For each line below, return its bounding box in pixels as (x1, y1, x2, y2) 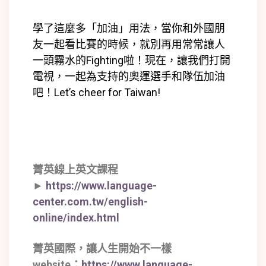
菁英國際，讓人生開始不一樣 (33, 242, 172, 255)
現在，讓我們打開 (145, 54, 230, 67)
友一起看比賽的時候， (33, 38, 140, 51)
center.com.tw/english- (33, 195, 148, 208)
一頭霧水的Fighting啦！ (33, 54, 145, 67)
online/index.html (33, 211, 119, 224)
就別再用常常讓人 (140, 38, 225, 51)
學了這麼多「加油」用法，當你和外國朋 (33, 22, 225, 35)
